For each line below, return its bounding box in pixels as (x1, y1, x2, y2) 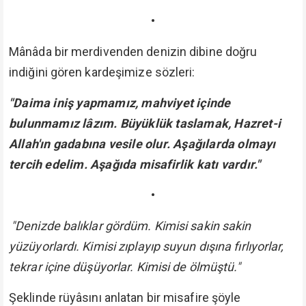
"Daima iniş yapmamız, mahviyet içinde (9, 96, 231, 110)
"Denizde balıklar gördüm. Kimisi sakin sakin (11, 219, 251, 233)
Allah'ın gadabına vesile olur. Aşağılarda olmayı (9, 137, 276, 151)
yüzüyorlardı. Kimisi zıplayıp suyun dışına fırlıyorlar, (9, 239, 284, 253)
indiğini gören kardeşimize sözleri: (9, 65, 195, 79)
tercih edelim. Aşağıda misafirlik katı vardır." (9, 157, 261, 171)
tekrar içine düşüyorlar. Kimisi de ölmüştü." (9, 260, 241, 274)
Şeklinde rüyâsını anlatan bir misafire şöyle (9, 290, 241, 305)
